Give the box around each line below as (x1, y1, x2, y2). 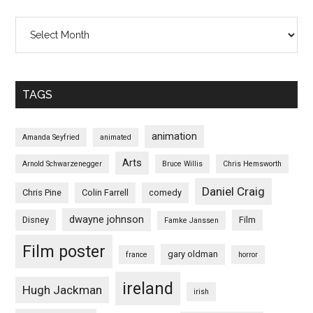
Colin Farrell (82, 187, 129, 198)
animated (100, 132, 132, 142)
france (126, 249, 148, 259)
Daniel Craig (202, 184, 265, 198)
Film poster (22, 241, 106, 261)
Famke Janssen (164, 215, 219, 225)
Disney (22, 214, 50, 225)
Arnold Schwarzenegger (22, 159, 103, 168)
